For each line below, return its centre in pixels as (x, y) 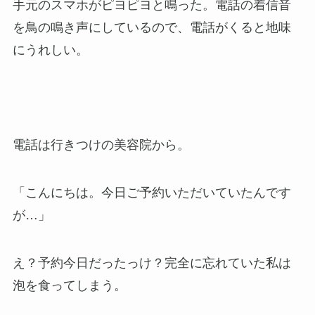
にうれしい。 (50, 50)
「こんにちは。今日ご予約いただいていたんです (152, 193)
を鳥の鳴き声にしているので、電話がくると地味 (152, 27)
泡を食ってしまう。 (69, 286)
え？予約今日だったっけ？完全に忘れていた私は (152, 263)
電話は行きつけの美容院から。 (101, 145)
